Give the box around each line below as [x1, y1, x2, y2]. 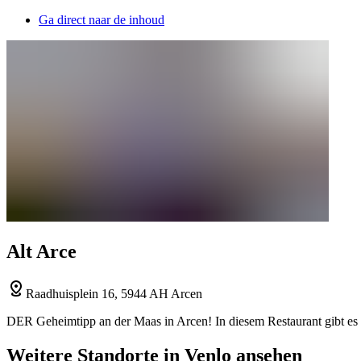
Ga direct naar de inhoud [39, 13, 164, 27]
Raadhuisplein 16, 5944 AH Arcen [26, 286, 202, 301]
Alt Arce [6, 240, 77, 262]
